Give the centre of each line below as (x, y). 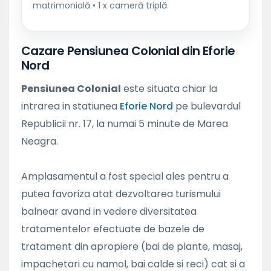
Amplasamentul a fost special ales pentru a (125, 176)
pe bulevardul (207, 106)
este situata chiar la (169, 88)
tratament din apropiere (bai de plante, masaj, (132, 246)
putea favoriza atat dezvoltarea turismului (121, 194)
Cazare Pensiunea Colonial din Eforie (128, 51)
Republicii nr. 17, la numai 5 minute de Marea (125, 123)
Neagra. (40, 141)
